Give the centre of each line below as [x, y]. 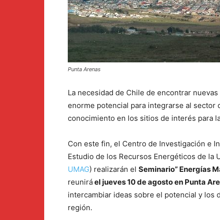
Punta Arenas [84, 69]
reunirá [80, 182]
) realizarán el [114, 169]
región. [80, 208]
